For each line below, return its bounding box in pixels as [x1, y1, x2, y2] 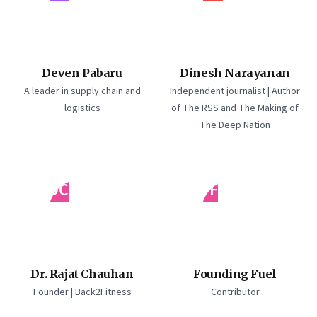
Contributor [210, 285, 260, 299]
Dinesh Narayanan [180, 66, 290, 80]
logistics [64, 101, 100, 115]
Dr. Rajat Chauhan [30, 267, 134, 281]
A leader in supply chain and [23, 84, 141, 98]
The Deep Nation [200, 118, 270, 132]
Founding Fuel [193, 267, 277, 281]
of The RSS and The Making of [171, 101, 299, 115]
